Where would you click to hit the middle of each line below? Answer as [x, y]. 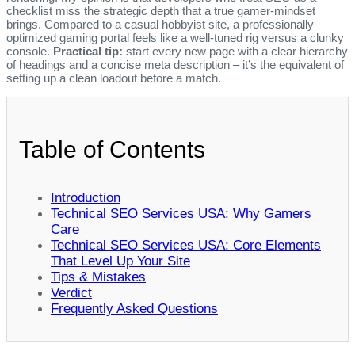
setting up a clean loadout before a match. [114, 78]
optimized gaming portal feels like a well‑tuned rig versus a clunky [175, 38]
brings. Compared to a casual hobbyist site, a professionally [160, 25]
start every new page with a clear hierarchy [235, 52]
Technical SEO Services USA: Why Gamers [181, 214]
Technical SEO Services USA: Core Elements [186, 246]
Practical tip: [88, 52]
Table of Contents [112, 150]
